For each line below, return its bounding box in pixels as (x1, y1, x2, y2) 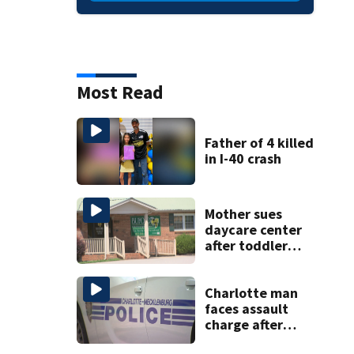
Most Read (76, 80, 164, 105)
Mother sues (204, 204, 282, 223)
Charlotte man (204, 284, 298, 303)
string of (204, 331, 259, 350)
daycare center (204, 220, 302, 239)
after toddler (204, 235, 288, 254)
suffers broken (204, 251, 296, 270)
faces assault (204, 299, 288, 318)
